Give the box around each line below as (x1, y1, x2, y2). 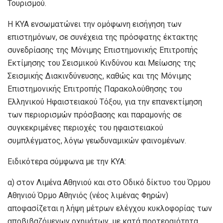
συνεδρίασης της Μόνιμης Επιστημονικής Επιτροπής (7, 45, 198, 55)
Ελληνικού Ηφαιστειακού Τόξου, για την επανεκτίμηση (7, 97, 202, 107)
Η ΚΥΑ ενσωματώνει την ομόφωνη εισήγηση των (7, 19, 182, 29)
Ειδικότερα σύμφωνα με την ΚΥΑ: (7, 157, 126, 167)
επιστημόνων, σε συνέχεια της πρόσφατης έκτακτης (7, 32, 198, 42)
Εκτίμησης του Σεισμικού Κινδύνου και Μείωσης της (7, 58, 196, 68)
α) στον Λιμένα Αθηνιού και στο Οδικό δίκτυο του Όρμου (7, 178, 211, 188)
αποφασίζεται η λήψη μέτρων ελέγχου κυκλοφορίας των (7, 204, 212, 214)
